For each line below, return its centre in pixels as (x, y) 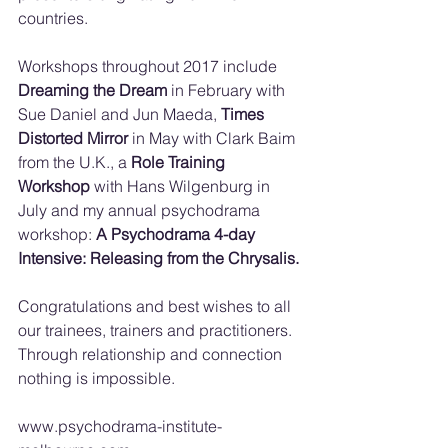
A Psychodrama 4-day (177, 234)
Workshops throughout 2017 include (149, 66)
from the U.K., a (74, 162)
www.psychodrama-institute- (120, 426)
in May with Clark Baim (213, 138)
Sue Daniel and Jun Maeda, (119, 114)
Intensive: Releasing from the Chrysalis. (158, 258)
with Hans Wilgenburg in (182, 186)
